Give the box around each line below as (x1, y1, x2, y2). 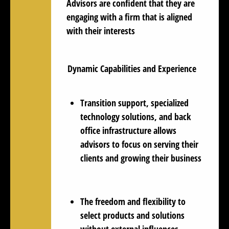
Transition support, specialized (80, 96, 189, 109)
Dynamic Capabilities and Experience (67, 62, 196, 75)
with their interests (66, 24, 135, 37)
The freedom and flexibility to (80, 195, 186, 208)
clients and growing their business (80, 151, 201, 164)
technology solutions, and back (80, 110, 191, 123)
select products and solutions (80, 209, 185, 221)
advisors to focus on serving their (80, 138, 198, 150)
